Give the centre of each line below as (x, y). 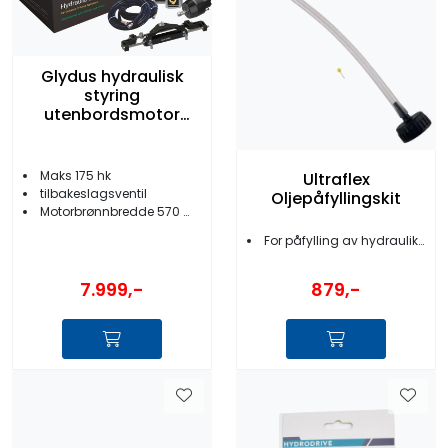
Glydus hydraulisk (112, 76)
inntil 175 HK (112, 133)
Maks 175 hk (75, 176)
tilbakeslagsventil (93, 194)
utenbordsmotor (112, 114)
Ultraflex (336, 179)
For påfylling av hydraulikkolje (341, 240)
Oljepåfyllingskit (336, 198)
